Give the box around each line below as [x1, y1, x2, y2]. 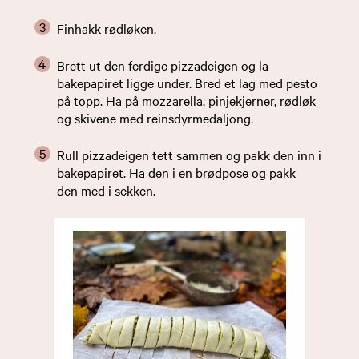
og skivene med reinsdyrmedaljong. [56, 108, 253, 127]
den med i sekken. [56, 180, 155, 199]
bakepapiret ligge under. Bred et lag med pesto [56, 73, 317, 91]
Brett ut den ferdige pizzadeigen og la [56, 55, 268, 74]
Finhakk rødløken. [56, 18, 156, 37]
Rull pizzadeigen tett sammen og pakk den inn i [56, 145, 321, 163]
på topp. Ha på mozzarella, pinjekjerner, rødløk [56, 91, 316, 109]
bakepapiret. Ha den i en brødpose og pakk [56, 163, 296, 181]
